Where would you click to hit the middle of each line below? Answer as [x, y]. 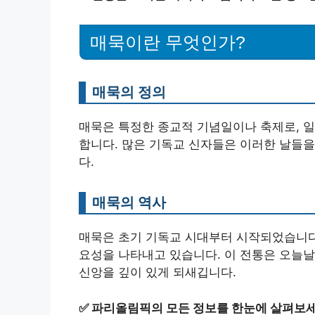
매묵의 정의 [129, 92]
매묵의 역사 [129, 202]
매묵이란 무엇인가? [168, 43]
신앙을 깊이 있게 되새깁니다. [157, 272]
